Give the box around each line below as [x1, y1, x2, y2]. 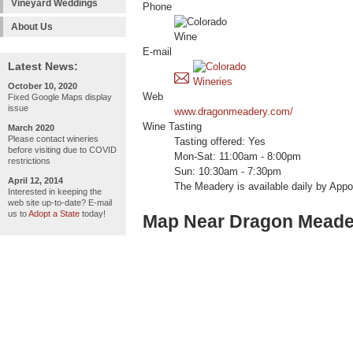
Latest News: [8, 60, 78, 72]
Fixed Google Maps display [8, 92, 112, 102]
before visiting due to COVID [8, 145, 117, 154]
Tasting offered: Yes [174, 136, 266, 148]
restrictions [8, 156, 50, 165]
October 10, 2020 [8, 81, 77, 91]
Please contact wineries [8, 134, 98, 143]
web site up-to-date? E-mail [8, 198, 112, 207]
